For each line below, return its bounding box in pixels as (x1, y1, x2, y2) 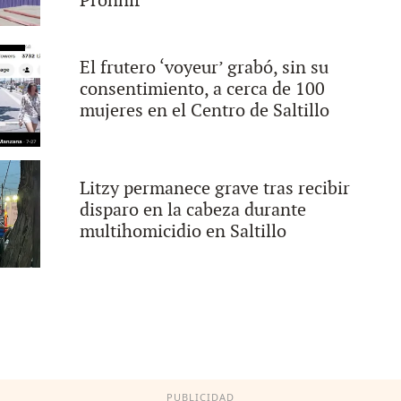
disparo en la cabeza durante (79, 200, 306, 221)
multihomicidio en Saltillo (79, 221, 286, 243)
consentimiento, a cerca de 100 (79, 79, 325, 100)
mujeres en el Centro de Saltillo (79, 100, 329, 122)
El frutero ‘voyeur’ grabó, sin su (79, 57, 328, 79)
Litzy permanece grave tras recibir (79, 178, 350, 200)
